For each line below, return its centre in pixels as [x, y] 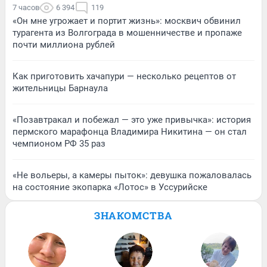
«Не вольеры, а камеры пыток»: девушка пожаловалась [132, 175]
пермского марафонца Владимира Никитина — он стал [130, 131]
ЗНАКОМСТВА [133, 215]
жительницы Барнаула [60, 88]
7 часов [26, 7]
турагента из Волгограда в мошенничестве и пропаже [127, 32]
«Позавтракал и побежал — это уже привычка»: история [132, 119]
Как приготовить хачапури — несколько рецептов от [124, 76]
